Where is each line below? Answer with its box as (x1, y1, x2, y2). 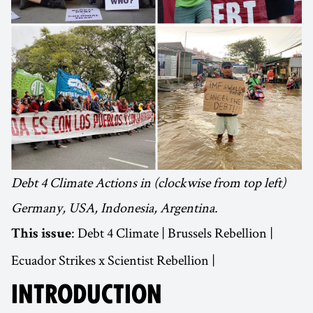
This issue (11, 228, 71, 242)
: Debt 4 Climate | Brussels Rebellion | (71, 224, 273, 242)
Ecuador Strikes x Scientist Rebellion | (11, 251, 215, 269)
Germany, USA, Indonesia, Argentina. (11, 198, 218, 217)
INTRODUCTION (11, 279, 162, 310)
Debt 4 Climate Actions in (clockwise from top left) (11, 173, 286, 191)
